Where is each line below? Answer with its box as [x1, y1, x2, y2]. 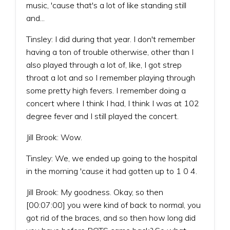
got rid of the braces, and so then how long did [26, 212, 196, 223]
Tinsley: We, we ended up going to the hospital [26, 152, 197, 163]
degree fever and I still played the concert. [26, 110, 179, 121]
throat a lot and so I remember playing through [26, 72, 195, 83]
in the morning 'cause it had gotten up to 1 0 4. [26, 165, 197, 176]
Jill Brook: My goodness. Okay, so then [26, 186, 163, 197]
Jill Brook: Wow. [26, 131, 82, 142]
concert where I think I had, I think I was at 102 [26, 98, 199, 108]
